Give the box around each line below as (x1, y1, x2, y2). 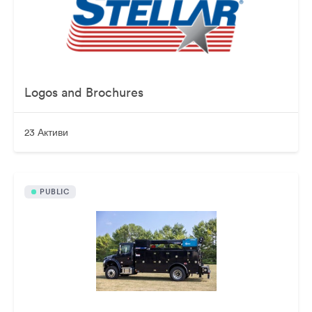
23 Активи (24, 126, 68, 139)
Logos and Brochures (24, 84, 143, 100)
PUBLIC (40, 186, 69, 197)
